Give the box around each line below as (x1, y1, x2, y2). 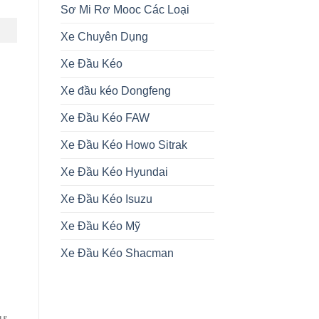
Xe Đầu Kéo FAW (60, 112, 150, 125)
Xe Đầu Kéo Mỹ (60, 220, 140, 233)
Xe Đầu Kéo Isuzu (60, 193, 152, 206)
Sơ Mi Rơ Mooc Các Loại (60, 4, 189, 16)
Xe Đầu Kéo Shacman (60, 247, 174, 260)
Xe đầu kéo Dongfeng (60, 85, 171, 98)
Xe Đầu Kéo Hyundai (60, 166, 168, 179)
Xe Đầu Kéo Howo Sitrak (60, 139, 187, 152)
